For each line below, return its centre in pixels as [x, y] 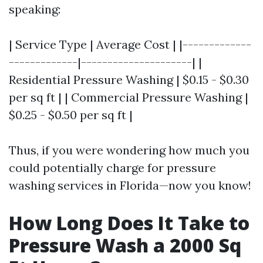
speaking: [35, 9]
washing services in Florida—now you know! [130, 185]
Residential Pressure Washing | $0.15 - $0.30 [129, 80]
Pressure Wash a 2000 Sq [125, 245]
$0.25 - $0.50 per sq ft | [71, 115]
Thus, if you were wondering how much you [129, 150]
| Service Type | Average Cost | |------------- [130, 44]
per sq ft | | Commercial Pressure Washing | [129, 97]
